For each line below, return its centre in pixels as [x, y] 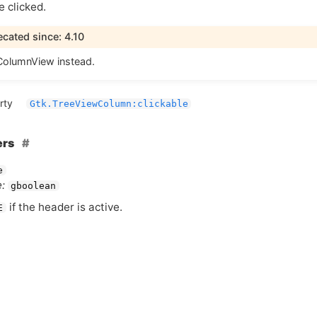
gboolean [34, 186]
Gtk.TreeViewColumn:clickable [109, 104]
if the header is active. [64, 207]
